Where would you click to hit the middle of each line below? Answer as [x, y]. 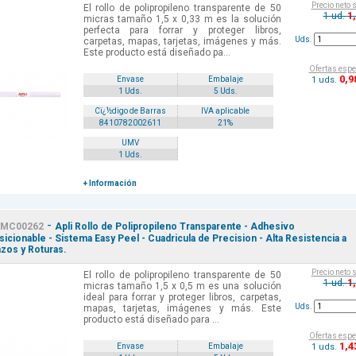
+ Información [110, 184]
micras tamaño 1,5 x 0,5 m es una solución [182, 286]
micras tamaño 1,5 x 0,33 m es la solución [182, 19]
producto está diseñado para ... [151, 320]
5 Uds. [225, 91]
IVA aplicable [226, 111]
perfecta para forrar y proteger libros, [182, 31]
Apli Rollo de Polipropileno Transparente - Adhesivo [174, 227]
